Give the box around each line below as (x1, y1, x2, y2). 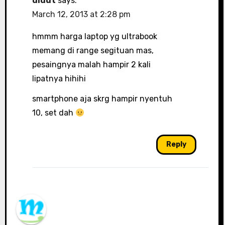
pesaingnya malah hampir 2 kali (32, 59, 151, 69)
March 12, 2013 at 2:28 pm (32, 9, 131, 19)
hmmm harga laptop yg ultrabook (32, 31, 157, 41)
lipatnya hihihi (32, 73, 86, 83)
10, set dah (32, 108, 75, 118)
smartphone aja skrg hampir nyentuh (32, 94, 172, 104)
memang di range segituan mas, (32, 45, 154, 55)
